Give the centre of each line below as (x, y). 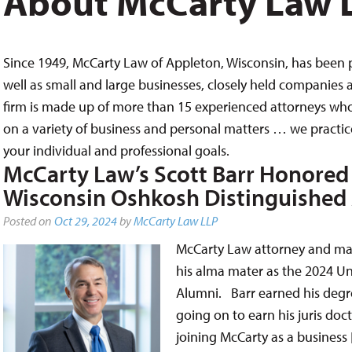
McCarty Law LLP (175, 221)
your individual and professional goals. (116, 150)
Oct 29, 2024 (85, 221)
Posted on (28, 221)
